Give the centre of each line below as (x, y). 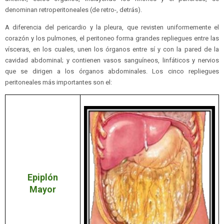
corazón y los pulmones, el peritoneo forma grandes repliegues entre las (112, 38)
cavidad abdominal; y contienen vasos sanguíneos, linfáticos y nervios (112, 60)
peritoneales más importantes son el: (58, 82)
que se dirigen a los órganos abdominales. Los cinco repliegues (112, 71)
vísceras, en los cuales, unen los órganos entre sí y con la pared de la (112, 49)
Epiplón (43, 177)
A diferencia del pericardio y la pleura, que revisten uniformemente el (112, 27)
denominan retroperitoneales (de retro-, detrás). (73, 10)
